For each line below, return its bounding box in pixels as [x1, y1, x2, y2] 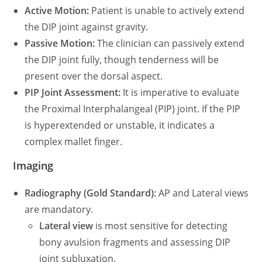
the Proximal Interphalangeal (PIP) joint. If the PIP [25, 102, 241, 115]
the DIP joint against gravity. [25, 20, 149, 33]
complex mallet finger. [25, 135, 123, 148]
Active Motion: [25, 4, 89, 17]
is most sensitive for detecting [93, 219, 228, 232]
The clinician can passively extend [95, 37, 245, 50]
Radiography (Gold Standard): [25, 187, 157, 199]
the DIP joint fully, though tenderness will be [25, 53, 219, 66]
